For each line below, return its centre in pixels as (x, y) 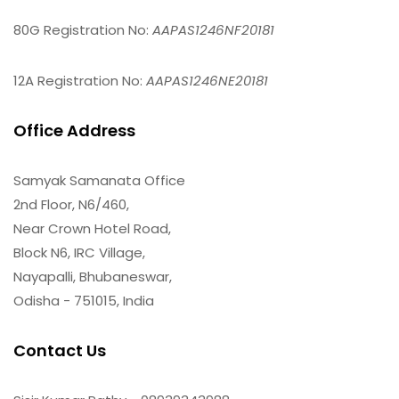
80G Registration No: (83, 29)
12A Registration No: (80, 80)
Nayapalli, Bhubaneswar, (93, 276)
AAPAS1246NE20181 (207, 80)
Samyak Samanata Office (99, 180)
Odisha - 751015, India (84, 300)
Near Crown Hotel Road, (92, 228)
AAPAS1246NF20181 (213, 29)
